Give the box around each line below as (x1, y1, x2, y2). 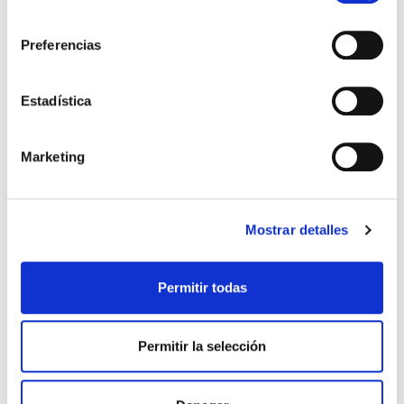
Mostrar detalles (244, 222, 349, 238)
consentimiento (6, 5, 97, 22)
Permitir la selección (138, 338, 266, 354)
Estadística (21, 92, 92, 108)
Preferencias (21, 36, 102, 52)
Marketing (21, 148, 85, 164)
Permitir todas (157, 279, 247, 295)
